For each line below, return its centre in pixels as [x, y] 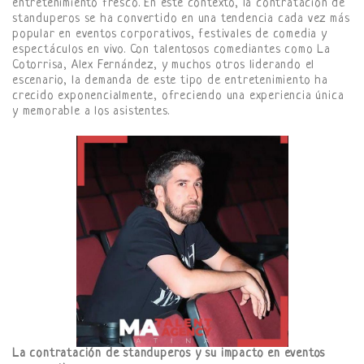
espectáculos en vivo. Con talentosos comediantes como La [171, 50]
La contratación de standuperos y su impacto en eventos [169, 354]
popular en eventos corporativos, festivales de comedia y [170, 34]
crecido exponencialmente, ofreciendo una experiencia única [178, 96]
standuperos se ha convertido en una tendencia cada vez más [181, 19]
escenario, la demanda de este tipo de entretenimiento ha [170, 80]
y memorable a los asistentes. [91, 111]
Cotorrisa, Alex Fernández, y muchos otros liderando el [164, 65]
